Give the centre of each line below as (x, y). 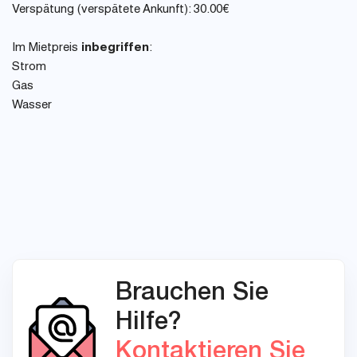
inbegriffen (115, 49)
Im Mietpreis (47, 49)
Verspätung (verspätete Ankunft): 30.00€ (120, 10)
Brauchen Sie (192, 291)
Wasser (32, 106)
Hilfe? (149, 320)
